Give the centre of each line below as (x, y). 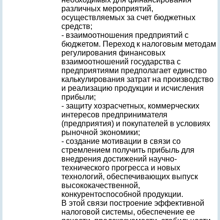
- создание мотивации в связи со (121, 141)
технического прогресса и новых (121, 168)
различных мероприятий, (107, 9)
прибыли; (79, 97)
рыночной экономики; (101, 132)
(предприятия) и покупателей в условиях (136, 124)
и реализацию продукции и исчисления (133, 88)
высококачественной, (101, 185)
